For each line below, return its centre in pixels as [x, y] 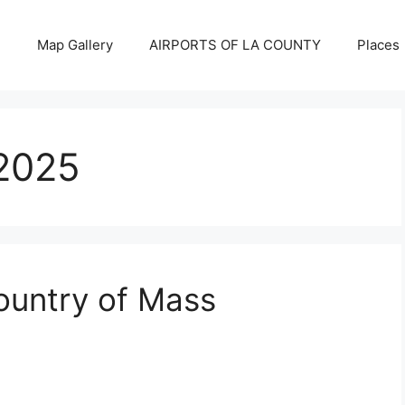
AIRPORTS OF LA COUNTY [235, 45]
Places [378, 45]
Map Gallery [75, 45]
